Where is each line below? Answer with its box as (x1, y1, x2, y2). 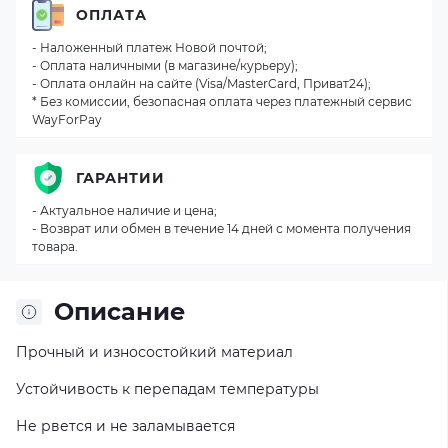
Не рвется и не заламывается (16, 417, 235, 435)
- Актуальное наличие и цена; (32, 203, 217, 218)
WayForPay (32, 112, 102, 127)
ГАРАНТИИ (76, 168, 165, 187)
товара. (32, 239, 78, 254)
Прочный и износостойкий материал (16, 343, 293, 361)
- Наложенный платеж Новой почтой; (32, 40, 267, 55)
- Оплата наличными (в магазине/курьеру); (32, 58, 298, 73)
